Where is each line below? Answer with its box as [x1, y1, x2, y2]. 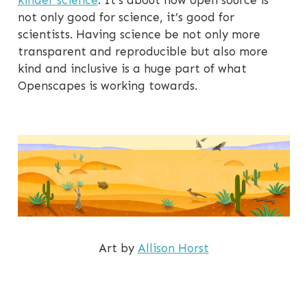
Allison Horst [137, 241, 209, 256]
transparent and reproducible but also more [17, 45, 268, 59]
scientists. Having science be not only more [17, 27, 260, 42]
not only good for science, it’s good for [17, 10, 234, 25]
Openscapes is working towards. [17, 79, 197, 93]
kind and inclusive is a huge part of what [17, 62, 247, 76]
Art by [98, 241, 138, 256]
